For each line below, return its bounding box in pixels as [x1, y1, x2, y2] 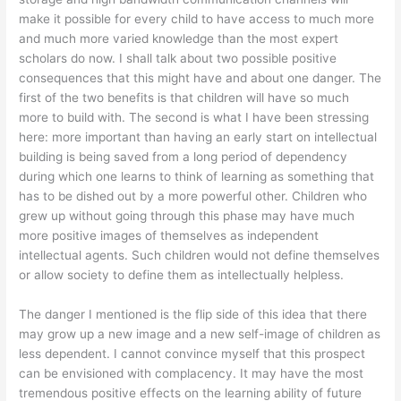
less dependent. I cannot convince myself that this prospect [19, 346, 366, 362]
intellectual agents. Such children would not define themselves [19, 248, 380, 263]
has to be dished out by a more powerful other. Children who [19, 189, 368, 204]
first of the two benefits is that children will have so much [19, 90, 350, 106]
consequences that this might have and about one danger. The [19, 71, 382, 86]
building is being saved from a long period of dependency [19, 149, 348, 165]
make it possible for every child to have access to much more [19, 12, 375, 27]
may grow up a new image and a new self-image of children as [19, 327, 381, 342]
